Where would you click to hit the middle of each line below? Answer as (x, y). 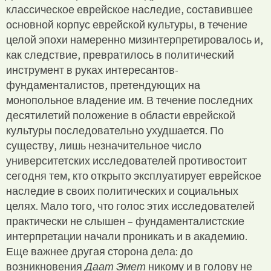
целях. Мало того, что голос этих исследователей (130, 206)
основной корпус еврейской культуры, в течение (127, 24)
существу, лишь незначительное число (104, 145)
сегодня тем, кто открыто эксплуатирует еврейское (134, 175)
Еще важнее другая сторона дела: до (100, 251)
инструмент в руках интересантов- (92, 70)
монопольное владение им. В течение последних (129, 100)
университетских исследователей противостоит (126, 160)
